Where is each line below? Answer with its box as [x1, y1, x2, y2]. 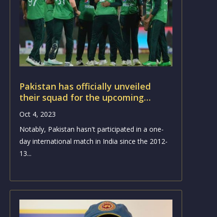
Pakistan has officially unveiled [19, 80, 151, 92]
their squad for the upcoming [19, 91, 144, 103]
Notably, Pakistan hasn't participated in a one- [19, 124, 164, 134]
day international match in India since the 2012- [19, 136, 168, 146]
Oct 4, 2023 [19, 109, 56, 119]
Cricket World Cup [19, 102, 95, 114]
